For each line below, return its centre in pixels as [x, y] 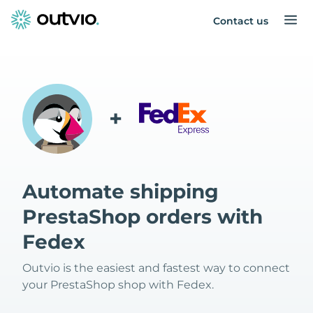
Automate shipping [121, 191]
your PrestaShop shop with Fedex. [118, 285]
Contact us [241, 21]
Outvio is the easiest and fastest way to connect [156, 268]
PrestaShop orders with [143, 217]
